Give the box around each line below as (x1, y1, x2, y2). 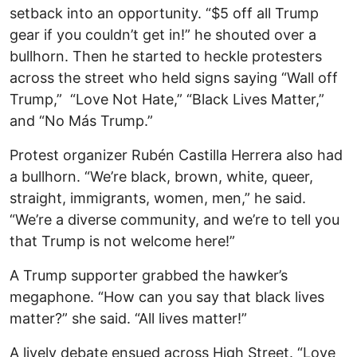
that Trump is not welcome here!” (10, 233, 235, 250)
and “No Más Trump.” (10, 112, 153, 130)
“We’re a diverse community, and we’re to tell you (10, 211, 339, 229)
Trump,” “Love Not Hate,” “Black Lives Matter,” (10, 91, 324, 108)
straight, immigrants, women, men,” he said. (10, 190, 306, 207)
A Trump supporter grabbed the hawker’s (10, 267, 288, 284)
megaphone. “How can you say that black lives (10, 288, 324, 306)
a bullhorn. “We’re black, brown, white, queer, (10, 168, 313, 186)
